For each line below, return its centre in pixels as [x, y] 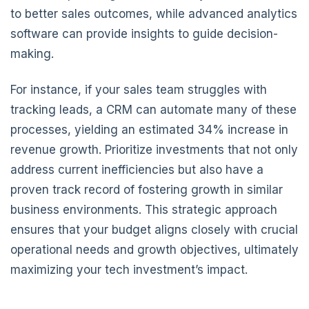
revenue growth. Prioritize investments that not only [154, 150]
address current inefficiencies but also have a [137, 170]
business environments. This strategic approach [144, 210]
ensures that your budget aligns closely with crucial [154, 230]
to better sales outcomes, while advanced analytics [154, 13]
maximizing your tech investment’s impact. [129, 270]
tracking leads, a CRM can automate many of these [153, 110]
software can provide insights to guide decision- [144, 33]
